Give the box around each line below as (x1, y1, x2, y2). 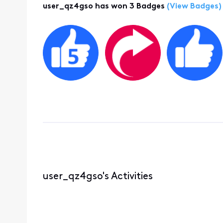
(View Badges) (164, 2, 222, 11)
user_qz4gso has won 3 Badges (42, 2, 165, 11)
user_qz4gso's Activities (42, 171, 153, 182)
